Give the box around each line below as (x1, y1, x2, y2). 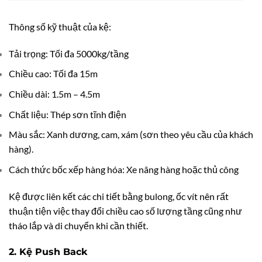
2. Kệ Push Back (9, 246, 87, 258)
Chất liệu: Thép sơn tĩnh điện (9, 108, 126, 120)
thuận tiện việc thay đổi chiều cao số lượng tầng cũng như (9, 205, 242, 216)
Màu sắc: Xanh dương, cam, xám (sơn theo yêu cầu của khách (9, 129, 253, 140)
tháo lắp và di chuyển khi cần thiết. (9, 219, 148, 231)
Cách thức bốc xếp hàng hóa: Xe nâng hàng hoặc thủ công (9, 163, 239, 175)
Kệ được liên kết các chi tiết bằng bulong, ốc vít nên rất (9, 190, 229, 202)
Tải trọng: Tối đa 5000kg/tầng (9, 47, 129, 59)
